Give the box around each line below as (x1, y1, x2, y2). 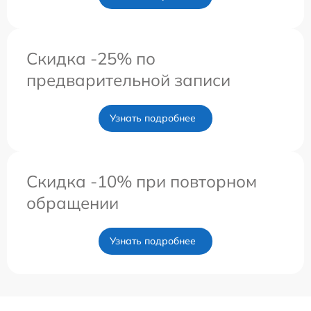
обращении (26, 192, 119, 213)
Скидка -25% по (26, 47, 155, 69)
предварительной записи (26, 69, 230, 90)
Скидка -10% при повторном (26, 170, 257, 192)
